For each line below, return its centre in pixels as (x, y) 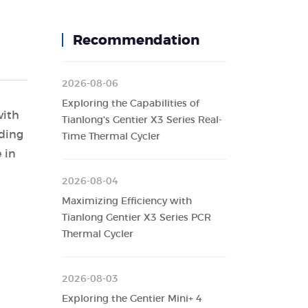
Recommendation (136, 41)
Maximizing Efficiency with (127, 201)
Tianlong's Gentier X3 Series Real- (142, 120)
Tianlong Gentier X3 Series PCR (137, 218)
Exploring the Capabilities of (131, 104)
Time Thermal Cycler (111, 137)
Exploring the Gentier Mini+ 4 (132, 299)
